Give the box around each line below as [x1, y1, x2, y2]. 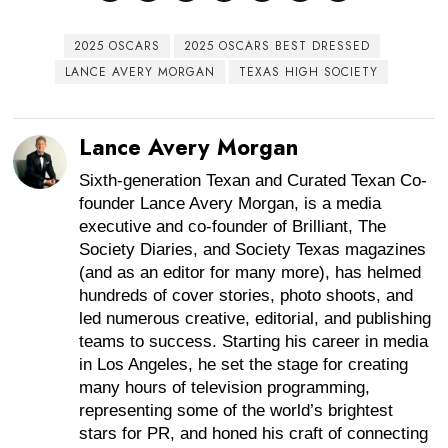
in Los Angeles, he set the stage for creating [79, 355, 409, 375]
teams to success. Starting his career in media [79, 332, 429, 352]
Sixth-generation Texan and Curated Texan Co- [79, 171, 428, 191]
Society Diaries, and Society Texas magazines [79, 240, 427, 260]
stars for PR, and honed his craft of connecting [79, 424, 429, 444]
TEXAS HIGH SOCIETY [239, 63, 379, 82]
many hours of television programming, [79, 378, 371, 398]
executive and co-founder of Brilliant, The [79, 217, 387, 237]
